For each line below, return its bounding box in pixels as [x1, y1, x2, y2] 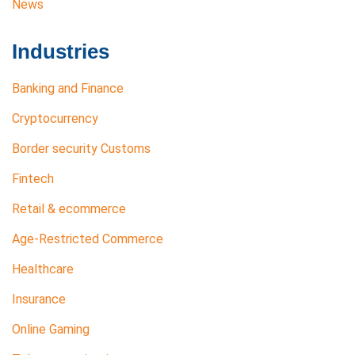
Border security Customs [12, 141, 151, 157]
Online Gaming [12, 322, 90, 338]
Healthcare [12, 261, 74, 277]
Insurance [12, 292, 66, 307]
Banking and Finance [12, 81, 124, 97]
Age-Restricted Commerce [12, 231, 163, 247]
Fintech [12, 171, 54, 187]
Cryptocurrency [12, 111, 98, 127]
